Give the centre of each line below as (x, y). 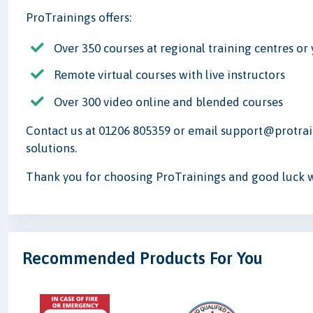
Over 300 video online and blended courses (169, 102)
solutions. (52, 148)
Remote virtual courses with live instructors (170, 75)
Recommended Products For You (143, 259)
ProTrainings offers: (79, 18)
